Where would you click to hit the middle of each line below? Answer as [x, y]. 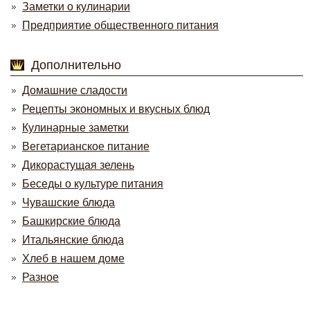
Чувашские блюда [69, 202]
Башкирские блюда [71, 221]
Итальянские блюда [73, 240]
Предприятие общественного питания [120, 25]
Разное [40, 277]
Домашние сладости [75, 90]
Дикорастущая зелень [78, 165]
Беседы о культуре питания [93, 184]
